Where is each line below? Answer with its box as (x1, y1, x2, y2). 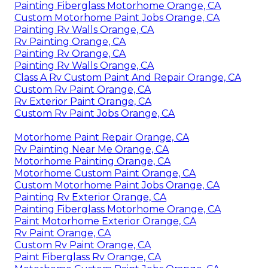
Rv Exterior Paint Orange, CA (14, 95, 151, 107)
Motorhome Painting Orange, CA (14, 155, 170, 167)
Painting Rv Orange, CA (14, 47, 126, 59)
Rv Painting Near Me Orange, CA (14, 143, 169, 155)
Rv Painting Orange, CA (14, 35, 126, 47)
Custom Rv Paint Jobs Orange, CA (14, 107, 175, 119)
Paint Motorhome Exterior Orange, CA (14, 215, 196, 227)
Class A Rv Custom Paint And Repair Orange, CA (14, 71, 241, 83)
